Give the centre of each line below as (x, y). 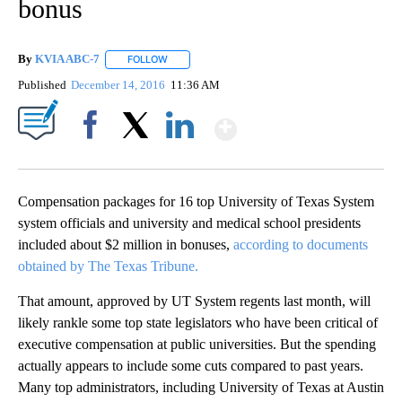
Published (42, 84)
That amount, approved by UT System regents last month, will (194, 301)
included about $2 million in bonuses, (126, 244)
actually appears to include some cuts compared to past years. (191, 365)
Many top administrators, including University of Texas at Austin (201, 387)
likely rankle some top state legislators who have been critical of (198, 322)
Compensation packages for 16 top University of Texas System (196, 201)
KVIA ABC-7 (67, 59)
